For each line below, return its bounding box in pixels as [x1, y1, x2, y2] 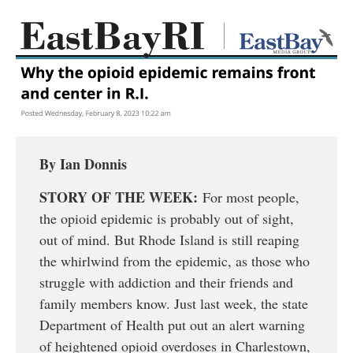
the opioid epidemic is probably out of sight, [39, 208, 294, 228]
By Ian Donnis [39, 154, 127, 175]
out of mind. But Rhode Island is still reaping [39, 229, 299, 249]
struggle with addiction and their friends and [39, 272, 293, 292]
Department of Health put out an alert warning [39, 314, 305, 334]
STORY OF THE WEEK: [39, 186, 198, 207]
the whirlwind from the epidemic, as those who [39, 251, 310, 270]
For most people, [198, 187, 299, 206]
